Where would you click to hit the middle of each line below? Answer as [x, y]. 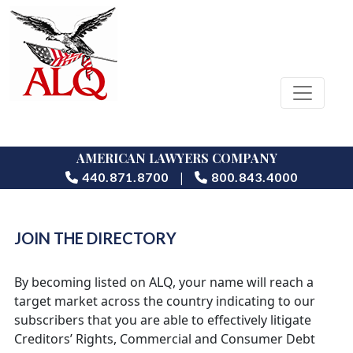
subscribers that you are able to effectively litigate [162, 320]
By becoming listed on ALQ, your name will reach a [163, 282]
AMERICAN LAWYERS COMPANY [176, 158]
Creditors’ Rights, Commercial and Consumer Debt [164, 339]
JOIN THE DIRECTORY [95, 238]
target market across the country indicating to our [164, 301]
